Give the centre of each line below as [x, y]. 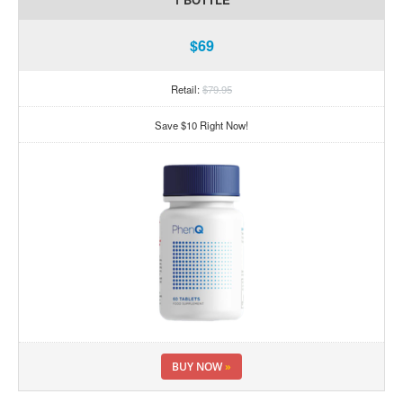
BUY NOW [198, 367]
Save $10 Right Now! [201, 125]
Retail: [187, 89]
